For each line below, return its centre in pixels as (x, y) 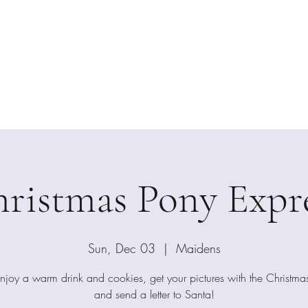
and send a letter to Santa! (154, 294)
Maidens (198, 248)
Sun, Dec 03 (121, 248)
